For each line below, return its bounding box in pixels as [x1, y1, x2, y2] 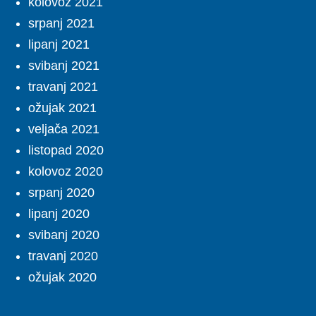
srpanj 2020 [28, 186, 95, 200]
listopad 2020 [28, 143, 104, 158]
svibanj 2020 [28, 228, 99, 243]
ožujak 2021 [28, 101, 97, 116]
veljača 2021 [28, 122, 99, 137]
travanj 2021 [28, 80, 98, 95]
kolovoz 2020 [28, 164, 103, 179]
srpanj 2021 [28, 16, 95, 31]
